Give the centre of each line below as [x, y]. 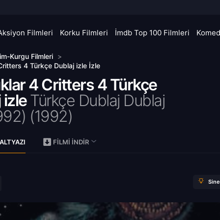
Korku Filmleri [84, 33]
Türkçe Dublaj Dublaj [97, 100]
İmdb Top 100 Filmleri [152, 33]
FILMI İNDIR [71, 142]
